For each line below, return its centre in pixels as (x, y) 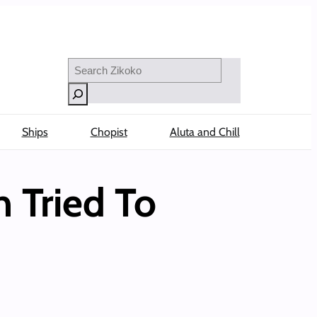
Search (83, 64)
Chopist (109, 132)
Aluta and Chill (204, 132)
